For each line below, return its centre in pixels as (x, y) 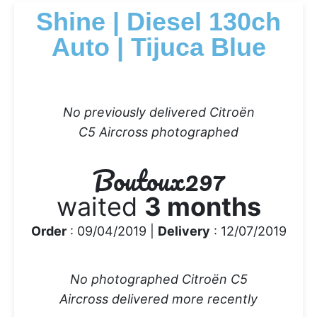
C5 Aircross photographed (158, 132)
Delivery (184, 231)
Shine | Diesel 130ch (158, 21)
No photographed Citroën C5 (158, 279)
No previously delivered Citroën (158, 112)
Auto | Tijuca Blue (158, 47)
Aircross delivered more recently (158, 299)
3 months (202, 206)
